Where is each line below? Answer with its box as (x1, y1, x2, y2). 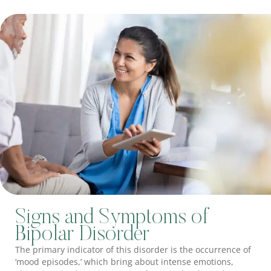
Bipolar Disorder (15, 224, 149, 246)
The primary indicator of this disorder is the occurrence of (15, 244, 251, 256)
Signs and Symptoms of (15, 207, 209, 229)
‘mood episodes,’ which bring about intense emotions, (15, 256, 233, 268)
